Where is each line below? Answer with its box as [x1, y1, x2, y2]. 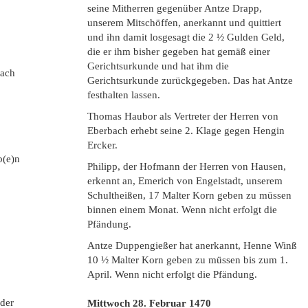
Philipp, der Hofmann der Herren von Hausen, [87, 161, 286, 172]
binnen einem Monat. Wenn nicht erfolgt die [87, 204, 277, 215]
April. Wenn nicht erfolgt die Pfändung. [87, 269, 257, 280]
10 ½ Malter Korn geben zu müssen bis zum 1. [87, 254, 288, 265]
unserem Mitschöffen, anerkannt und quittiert [87, 17, 281, 28]
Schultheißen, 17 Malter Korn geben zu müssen [87, 190, 291, 201]
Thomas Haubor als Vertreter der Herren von [87, 111, 278, 122]
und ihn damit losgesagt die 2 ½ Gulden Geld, [87, 32, 285, 43]
